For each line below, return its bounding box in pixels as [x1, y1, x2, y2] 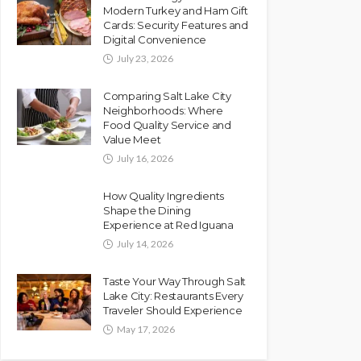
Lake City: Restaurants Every [103, 288, 243, 302]
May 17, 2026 [117, 322, 175, 335]
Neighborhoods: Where [103, 103, 223, 117]
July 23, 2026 [117, 52, 173, 64]
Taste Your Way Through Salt [103, 274, 246, 288]
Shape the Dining [103, 203, 191, 217]
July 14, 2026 [117, 237, 173, 250]
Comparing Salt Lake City [103, 89, 231, 102]
